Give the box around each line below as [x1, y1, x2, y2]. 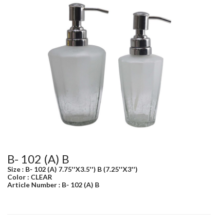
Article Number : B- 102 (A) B [7, 181, 99, 189]
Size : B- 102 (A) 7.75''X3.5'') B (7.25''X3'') [7, 165, 138, 173]
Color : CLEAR [7, 173, 52, 181]
